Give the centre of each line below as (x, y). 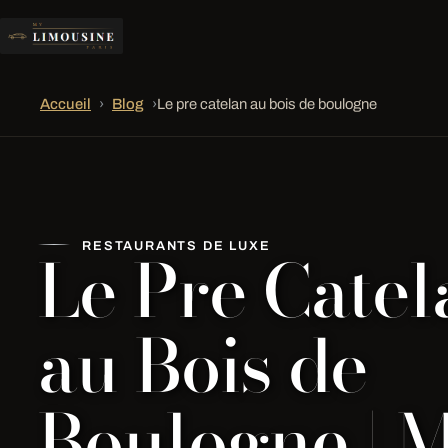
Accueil (65, 104)
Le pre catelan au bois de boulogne (267, 104)
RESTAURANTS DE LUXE (176, 245)
